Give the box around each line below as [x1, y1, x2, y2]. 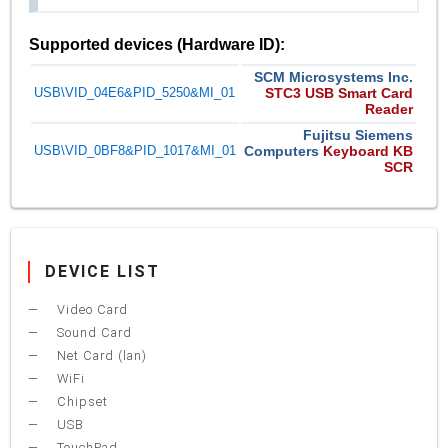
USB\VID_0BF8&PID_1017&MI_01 [34, 143, 237, 159]
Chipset [53, 393, 109, 409]
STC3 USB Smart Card [265, 85, 414, 102]
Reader [365, 101, 414, 118]
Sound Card [53, 324, 133, 340]
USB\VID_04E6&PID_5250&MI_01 [34, 85, 236, 101]
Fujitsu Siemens [303, 127, 414, 144]
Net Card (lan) [53, 347, 148, 363]
